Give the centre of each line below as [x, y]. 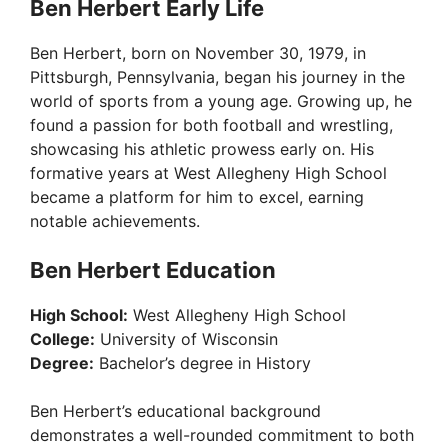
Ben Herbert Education [153, 270]
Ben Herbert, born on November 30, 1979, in [198, 53]
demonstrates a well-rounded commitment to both [222, 435]
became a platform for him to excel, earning [197, 197]
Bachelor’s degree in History [202, 363]
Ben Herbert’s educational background [175, 411]
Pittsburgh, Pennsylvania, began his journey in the [217, 77]
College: [62, 339]
